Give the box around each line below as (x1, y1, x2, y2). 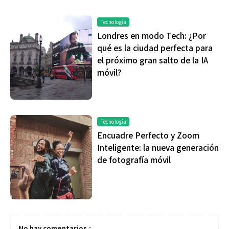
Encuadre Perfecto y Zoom (97, 129, 199, 141)
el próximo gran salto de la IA (97, 54, 208, 65)
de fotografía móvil (97, 153, 171, 165)
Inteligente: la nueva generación (97, 141, 219, 153)
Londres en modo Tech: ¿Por (97, 29, 206, 41)
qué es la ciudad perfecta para (97, 41, 213, 53)
